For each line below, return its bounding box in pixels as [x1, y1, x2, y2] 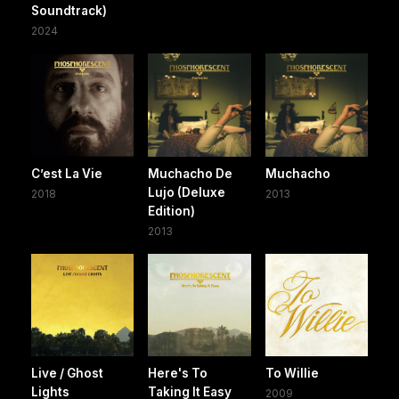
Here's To [148, 365, 208, 380]
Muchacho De [148, 166, 233, 181]
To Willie [265, 365, 319, 380]
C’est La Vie [31, 166, 102, 181]
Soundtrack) [31, 4, 107, 19]
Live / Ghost [31, 365, 103, 380]
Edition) [148, 203, 196, 218]
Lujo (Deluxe [148, 184, 226, 199]
